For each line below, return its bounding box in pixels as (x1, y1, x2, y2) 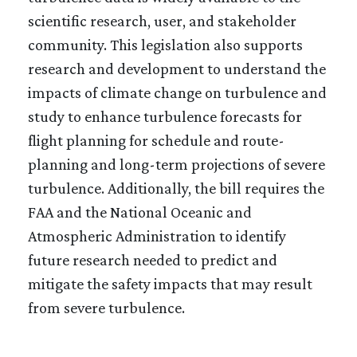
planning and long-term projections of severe (28, 155, 325, 173)
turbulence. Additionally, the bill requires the (28, 178, 324, 197)
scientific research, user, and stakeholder (28, 11, 296, 29)
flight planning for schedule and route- (28, 131, 284, 149)
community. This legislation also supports (28, 35, 303, 53)
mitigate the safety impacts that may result (28, 274, 312, 292)
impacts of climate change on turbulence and (28, 83, 327, 101)
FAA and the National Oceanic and (28, 202, 252, 221)
